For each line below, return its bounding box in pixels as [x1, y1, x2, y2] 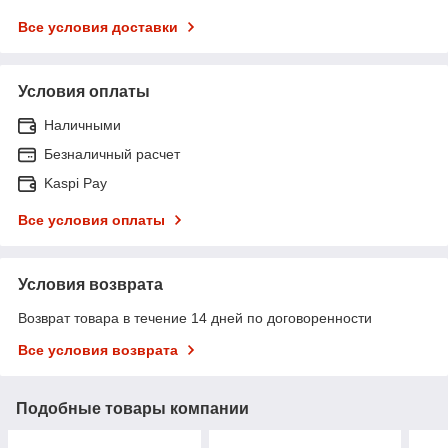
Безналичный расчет [44, 146, 180, 163]
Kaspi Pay [44, 175, 107, 192]
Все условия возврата [18, 342, 178, 359]
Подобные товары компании [16, 400, 249, 418]
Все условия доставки [18, 19, 178, 36]
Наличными [44, 117, 121, 134]
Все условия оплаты [18, 212, 165, 229]
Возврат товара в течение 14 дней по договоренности [18, 310, 372, 327]
